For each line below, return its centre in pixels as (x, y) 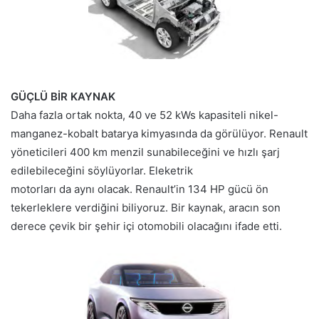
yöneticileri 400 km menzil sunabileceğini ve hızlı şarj (145, 152)
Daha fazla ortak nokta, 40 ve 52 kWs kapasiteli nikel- (145, 115)
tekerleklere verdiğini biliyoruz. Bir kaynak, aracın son (146, 207)
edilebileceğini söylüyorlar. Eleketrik (102, 170)
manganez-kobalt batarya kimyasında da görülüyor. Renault (159, 133)
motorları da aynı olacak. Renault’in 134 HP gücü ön (140, 189)
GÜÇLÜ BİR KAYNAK (63, 96)
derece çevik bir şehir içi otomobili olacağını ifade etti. (146, 226)
